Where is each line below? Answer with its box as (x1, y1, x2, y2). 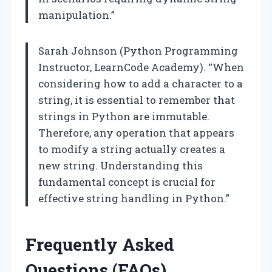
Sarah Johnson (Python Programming (38, 43, 238, 58)
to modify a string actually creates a (38, 141, 225, 156)
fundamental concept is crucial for (38, 174, 216, 189)
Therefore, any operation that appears (38, 125, 234, 140)
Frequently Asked (25, 233, 174, 256)
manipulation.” (38, 7, 115, 22)
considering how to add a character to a (38, 76, 243, 90)
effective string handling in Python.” (38, 191, 229, 205)
